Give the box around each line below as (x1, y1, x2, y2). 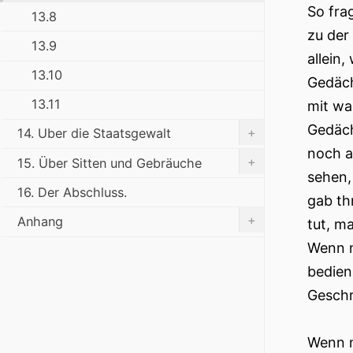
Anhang (17, 214, 63, 230)
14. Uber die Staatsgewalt (17, 125, 171, 142)
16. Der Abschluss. (17, 184, 127, 200)
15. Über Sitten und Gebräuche (17, 154, 202, 171)
